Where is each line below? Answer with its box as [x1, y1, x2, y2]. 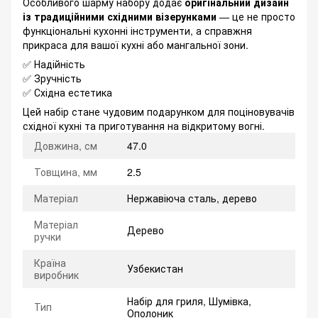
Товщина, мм [34, 165, 97, 180]
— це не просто [216, 9, 295, 24]
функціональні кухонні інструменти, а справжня [23, 23, 252, 38]
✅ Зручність [23, 71, 82, 86]
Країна [34, 256, 66, 270]
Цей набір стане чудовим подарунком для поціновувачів [23, 104, 295, 119]
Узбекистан [127, 261, 183, 276]
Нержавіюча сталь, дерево [127, 191, 257, 206]
